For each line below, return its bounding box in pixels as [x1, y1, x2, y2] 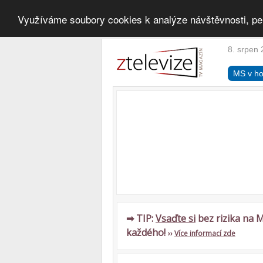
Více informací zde [174, 228, 235, 238]
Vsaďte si [156, 212, 195, 225]
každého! [126, 226, 168, 239]
